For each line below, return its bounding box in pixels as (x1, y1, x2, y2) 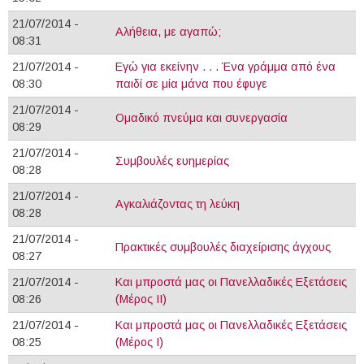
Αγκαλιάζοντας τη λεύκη (115, 197, 240, 211)
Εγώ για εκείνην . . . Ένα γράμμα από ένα (115, 60, 336, 74)
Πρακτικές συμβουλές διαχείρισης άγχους (115, 240, 331, 254)
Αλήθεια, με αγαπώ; (115, 25, 221, 39)
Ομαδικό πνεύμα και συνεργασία (115, 111, 288, 125)
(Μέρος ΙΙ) (115, 292, 167, 306)
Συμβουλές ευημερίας (115, 154, 229, 168)
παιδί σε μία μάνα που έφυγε (115, 77, 267, 91)
